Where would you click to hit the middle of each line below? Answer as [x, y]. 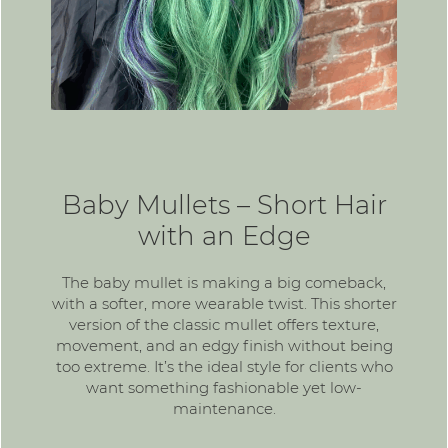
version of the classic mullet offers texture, [224, 324]
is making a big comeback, [284, 282]
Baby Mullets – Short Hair [224, 204]
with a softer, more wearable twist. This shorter [224, 303]
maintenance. [224, 408]
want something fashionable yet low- [224, 387]
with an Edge [224, 235]
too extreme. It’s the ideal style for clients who [224, 366]
